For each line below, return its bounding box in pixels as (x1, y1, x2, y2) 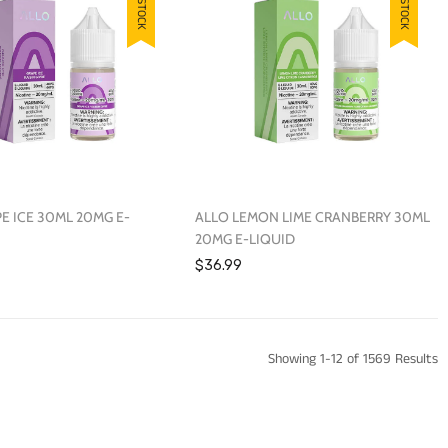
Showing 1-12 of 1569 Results (268, 349, 438, 369)
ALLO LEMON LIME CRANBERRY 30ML (194, 208, 430, 226)
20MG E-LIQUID (194, 230, 295, 248)
